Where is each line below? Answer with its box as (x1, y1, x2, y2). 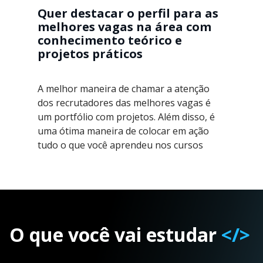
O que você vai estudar (9, 221, 221, 247)
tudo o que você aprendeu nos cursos (38, 139, 203, 152)
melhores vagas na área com (38, 19, 211, 35)
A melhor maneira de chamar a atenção (38, 82, 210, 96)
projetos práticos (38, 46, 143, 62)
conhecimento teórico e (38, 32, 182, 49)
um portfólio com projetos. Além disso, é (38, 110, 215, 124)
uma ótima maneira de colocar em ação (38, 124, 209, 138)
